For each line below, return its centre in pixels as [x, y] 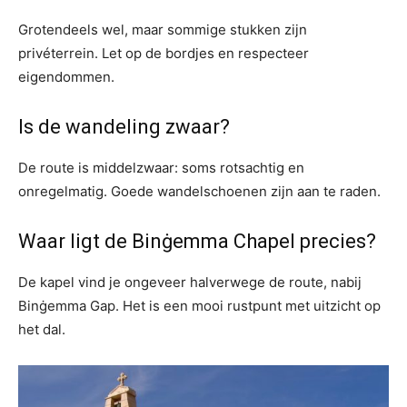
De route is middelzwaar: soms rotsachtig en [161, 168]
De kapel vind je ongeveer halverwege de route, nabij [190, 282]
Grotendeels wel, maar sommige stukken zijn [163, 30]
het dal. [42, 329]
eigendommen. [66, 77]
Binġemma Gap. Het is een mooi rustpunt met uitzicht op [199, 306]
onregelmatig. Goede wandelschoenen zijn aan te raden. [199, 191]
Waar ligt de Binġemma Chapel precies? [197, 241]
